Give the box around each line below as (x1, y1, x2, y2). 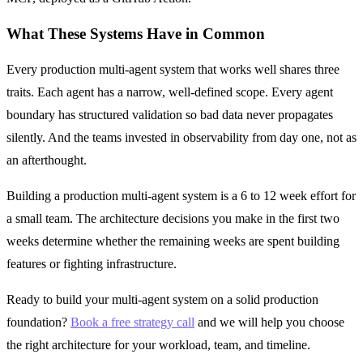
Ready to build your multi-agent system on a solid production (6, 292, 318, 306)
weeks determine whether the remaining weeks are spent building (6, 233, 340, 248)
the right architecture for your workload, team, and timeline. (6, 337, 310, 352)
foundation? (6, 314, 70, 329)
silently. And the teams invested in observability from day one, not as (6, 130, 357, 144)
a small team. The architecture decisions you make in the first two (6, 211, 340, 225)
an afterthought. (6, 152, 87, 167)
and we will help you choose (194, 314, 344, 329)
